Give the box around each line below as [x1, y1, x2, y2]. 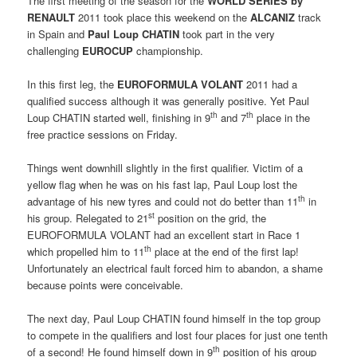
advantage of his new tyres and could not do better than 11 [27, 193, 299, 209]
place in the [253, 109, 311, 125]
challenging [27, 42, 83, 58]
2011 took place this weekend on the [75, 9, 251, 25]
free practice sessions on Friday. [27, 126, 178, 142]
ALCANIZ [250, 9, 299, 25]
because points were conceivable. [27, 277, 184, 292]
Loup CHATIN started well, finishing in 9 [27, 109, 211, 125]
